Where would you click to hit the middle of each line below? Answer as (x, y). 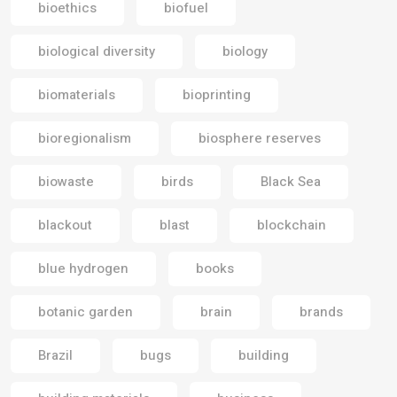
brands (321, 311)
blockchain (292, 225)
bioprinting (217, 94)
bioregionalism (85, 138)
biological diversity (97, 51)
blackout (65, 225)
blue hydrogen (83, 268)
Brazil (55, 355)
